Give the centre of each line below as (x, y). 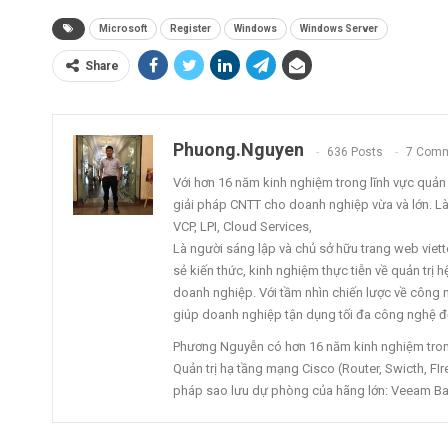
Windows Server (339, 29)
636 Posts (355, 151)
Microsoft (123, 29)
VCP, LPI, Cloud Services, (242, 227)
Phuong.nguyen (238, 150)
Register (190, 29)
